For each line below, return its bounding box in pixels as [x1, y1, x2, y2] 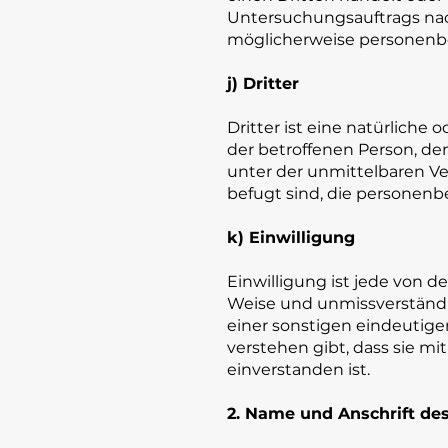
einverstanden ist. [227, 360, 370, 379]
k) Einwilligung [227, 228, 355, 247]
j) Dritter [227, 74, 299, 93]
